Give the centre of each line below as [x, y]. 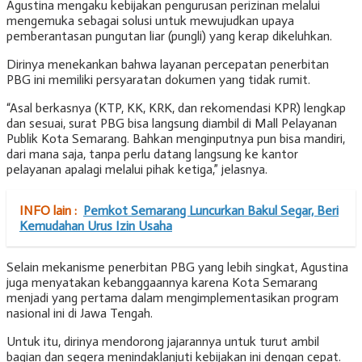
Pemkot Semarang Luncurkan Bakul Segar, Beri [211, 211]
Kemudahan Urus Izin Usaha [96, 226]
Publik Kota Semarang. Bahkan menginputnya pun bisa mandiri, [176, 139]
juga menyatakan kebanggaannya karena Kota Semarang [162, 283]
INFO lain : [48, 211]
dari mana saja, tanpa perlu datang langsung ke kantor [152, 154]
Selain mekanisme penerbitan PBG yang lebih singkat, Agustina [177, 267]
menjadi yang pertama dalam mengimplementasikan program [173, 298]
